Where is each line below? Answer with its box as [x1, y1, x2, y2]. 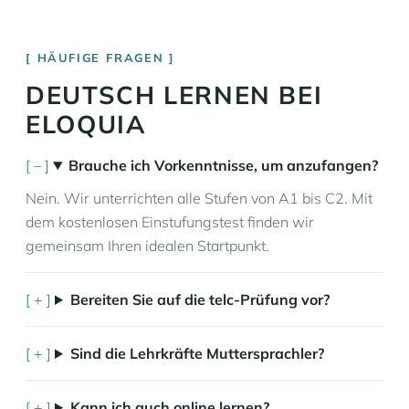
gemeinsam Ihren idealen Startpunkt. [26, 236, 269, 255]
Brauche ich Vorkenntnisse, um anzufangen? [68, 156, 378, 174]
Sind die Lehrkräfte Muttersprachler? [69, 344, 324, 362]
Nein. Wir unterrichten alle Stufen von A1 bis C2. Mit [26, 189, 372, 207]
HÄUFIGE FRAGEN [37, 50, 164, 65]
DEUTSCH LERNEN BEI [26, 79, 323, 110]
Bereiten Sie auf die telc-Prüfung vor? [69, 290, 330, 309]
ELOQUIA [26, 109, 146, 140]
